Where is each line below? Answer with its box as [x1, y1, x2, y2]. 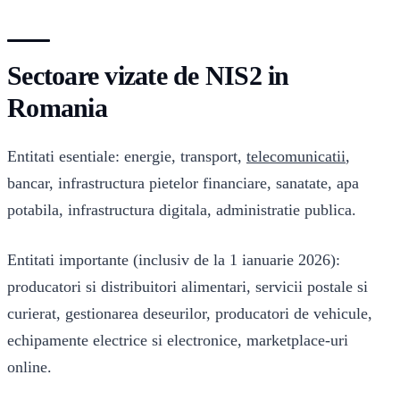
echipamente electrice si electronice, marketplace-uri [7, 330, 348, 349]
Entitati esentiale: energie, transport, [7, 147, 246, 166]
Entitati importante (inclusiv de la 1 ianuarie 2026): [7, 250, 340, 269]
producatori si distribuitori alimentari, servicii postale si [7, 277, 368, 296]
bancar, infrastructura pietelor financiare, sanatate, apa [7, 174, 359, 193]
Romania [7, 93, 107, 123]
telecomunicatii [246, 147, 346, 166]
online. [7, 357, 52, 376]
